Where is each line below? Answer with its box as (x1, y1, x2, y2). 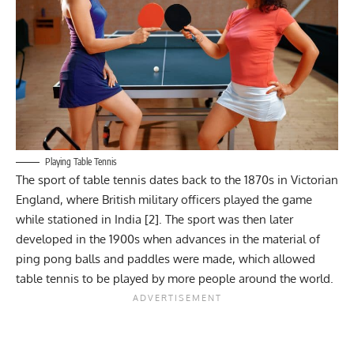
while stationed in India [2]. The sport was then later (16, 211, 293, 227)
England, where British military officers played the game (16, 191, 312, 207)
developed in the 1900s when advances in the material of (16, 231, 320, 247)
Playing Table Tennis (45, 155, 117, 168)
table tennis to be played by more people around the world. (16, 270, 333, 286)
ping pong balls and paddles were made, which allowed (16, 250, 315, 266)
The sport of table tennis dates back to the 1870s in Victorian (16, 171, 338, 187)
